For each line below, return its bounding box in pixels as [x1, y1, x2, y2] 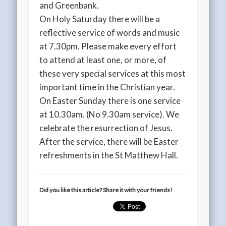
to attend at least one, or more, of [39, 54, 167, 66]
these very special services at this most [39, 68, 186, 79]
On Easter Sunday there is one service [39, 95, 181, 106]
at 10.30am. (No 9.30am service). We [39, 109, 180, 120]
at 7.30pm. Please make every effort [39, 41, 177, 52]
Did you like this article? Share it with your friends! [39, 186, 173, 194]
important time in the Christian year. [39, 82, 176, 93]
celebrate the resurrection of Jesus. [39, 123, 173, 134]
